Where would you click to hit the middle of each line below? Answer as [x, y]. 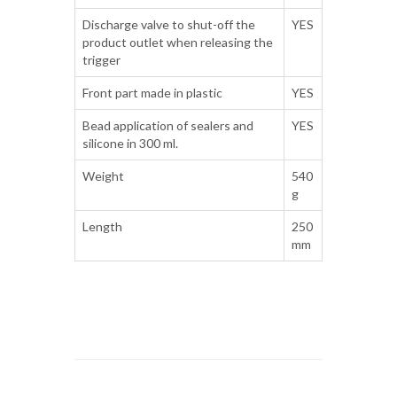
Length [102, 226]
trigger [101, 59]
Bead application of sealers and [168, 125]
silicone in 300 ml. [130, 143]
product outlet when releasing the [178, 42]
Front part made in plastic [152, 92]
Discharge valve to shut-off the [169, 24]
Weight [103, 175]
